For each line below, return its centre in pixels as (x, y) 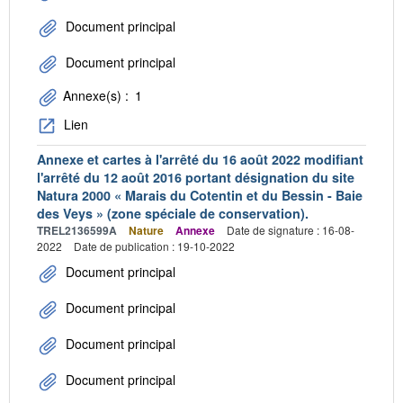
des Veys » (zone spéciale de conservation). (173, 214)
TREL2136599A (77, 231)
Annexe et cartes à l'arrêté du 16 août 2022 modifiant (200, 160)
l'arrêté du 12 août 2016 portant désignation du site (196, 178)
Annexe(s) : (96, 95)
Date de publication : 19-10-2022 (154, 246)
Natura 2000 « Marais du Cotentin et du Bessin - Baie (200, 196)
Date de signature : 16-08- (291, 230)
